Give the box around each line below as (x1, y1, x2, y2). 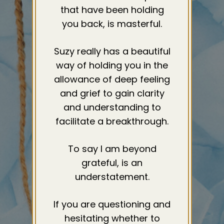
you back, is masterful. (62, 17, 162, 30)
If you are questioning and (53, 198, 170, 211)
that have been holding (60, 3, 164, 16)
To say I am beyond (67, 142, 156, 155)
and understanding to (63, 101, 161, 114)
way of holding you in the (56, 59, 168, 72)
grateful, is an (81, 156, 142, 169)
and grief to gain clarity (59, 87, 164, 100)
